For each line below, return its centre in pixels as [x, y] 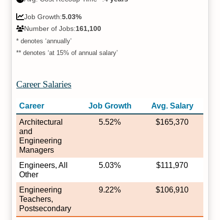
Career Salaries [44, 84]
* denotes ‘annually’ [44, 41]
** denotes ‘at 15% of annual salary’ [67, 53]
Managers [37, 150]
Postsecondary [45, 209]
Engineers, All [44, 165]
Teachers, [36, 199]
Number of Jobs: [50, 29]
